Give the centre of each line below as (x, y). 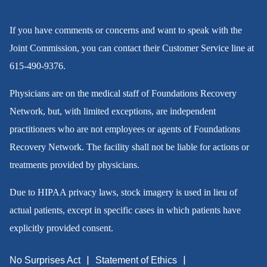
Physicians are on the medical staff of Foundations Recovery (123, 93)
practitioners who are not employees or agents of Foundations (125, 129)
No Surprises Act (45, 260)
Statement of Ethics (136, 260)
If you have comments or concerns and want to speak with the (125, 30)
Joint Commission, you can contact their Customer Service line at (131, 48)
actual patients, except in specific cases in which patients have (125, 210)
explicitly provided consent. (61, 228)
